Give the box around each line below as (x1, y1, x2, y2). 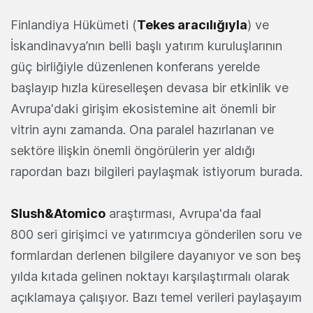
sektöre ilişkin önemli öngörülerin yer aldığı (10, 143, 255, 158)
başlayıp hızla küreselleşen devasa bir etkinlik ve (10, 80, 289, 95)
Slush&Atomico (10, 205, 105, 221)
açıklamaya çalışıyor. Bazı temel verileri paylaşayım (10, 289, 302, 305)
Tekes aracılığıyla (137, 17, 247, 32)
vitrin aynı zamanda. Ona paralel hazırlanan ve (10, 122, 274, 137)
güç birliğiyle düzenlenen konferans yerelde (10, 59, 260, 74)
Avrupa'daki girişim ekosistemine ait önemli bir (10, 101, 276, 116)
